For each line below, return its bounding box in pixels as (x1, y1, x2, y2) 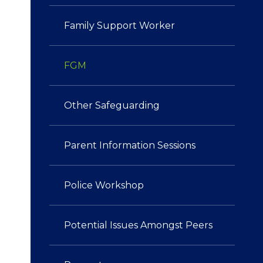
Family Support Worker (64, 20, 176, 31)
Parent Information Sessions (64, 140, 196, 151)
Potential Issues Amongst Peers (64, 220, 213, 231)
